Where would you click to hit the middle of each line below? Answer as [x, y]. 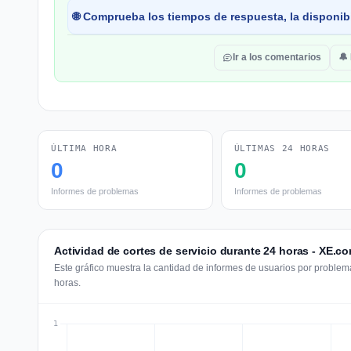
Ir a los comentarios [277, 57]
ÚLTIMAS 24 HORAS [282, 148]
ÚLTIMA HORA [84, 148]
